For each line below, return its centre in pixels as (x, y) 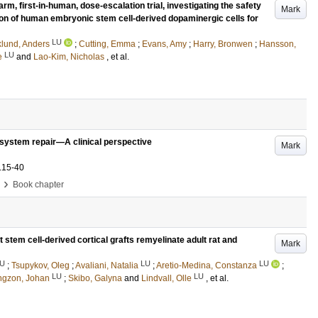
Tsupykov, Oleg (40, 265)
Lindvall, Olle (166, 278)
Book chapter (38, 185)
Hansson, (278, 44)
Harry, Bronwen (223, 44)
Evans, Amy (164, 44)
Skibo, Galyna (95, 278)
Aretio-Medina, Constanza (207, 265)
